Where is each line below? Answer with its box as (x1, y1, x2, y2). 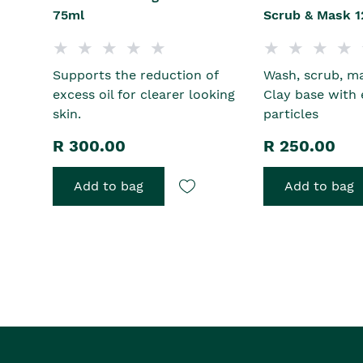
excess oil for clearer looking (53, 87, 235, 103)
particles (263, 106, 318, 122)
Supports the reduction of (53, 67, 218, 83)
